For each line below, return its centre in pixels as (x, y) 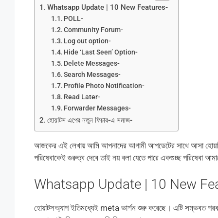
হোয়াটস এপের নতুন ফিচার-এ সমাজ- (90, 120)
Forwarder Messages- (98, 108)
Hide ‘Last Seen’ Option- (101, 52)
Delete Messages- (92, 63)
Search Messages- (92, 74)
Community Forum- (94, 29)
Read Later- (82, 97)
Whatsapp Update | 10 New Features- (107, 7)
